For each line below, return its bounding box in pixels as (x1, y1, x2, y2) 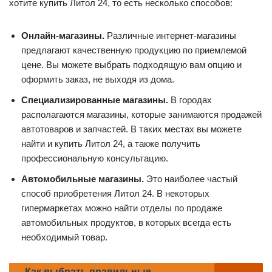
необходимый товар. (21, 232, 107, 243)
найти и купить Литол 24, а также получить (21, 138, 200, 149)
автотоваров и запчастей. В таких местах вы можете (21, 124, 242, 135)
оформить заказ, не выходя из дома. (21, 74, 174, 85)
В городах (168, 95, 212, 106)
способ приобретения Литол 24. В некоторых (21, 188, 209, 199)
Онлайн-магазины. (21, 30, 104, 41)
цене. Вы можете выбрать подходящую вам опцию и (21, 59, 242, 70)
